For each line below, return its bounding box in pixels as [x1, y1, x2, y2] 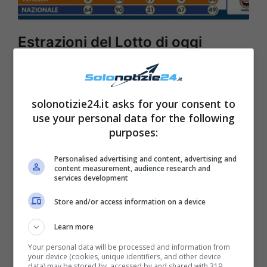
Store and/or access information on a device [54, 197, 206, 207]
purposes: [109, 125, 158, 139]
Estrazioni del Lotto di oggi [18, 33, 202, 51]
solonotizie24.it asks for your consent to [32, 96, 235, 111]
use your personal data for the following [32, 110, 235, 125]
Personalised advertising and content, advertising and [54, 153, 237, 164]
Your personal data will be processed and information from [28, 241, 231, 252]
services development [54, 172, 129, 183]
